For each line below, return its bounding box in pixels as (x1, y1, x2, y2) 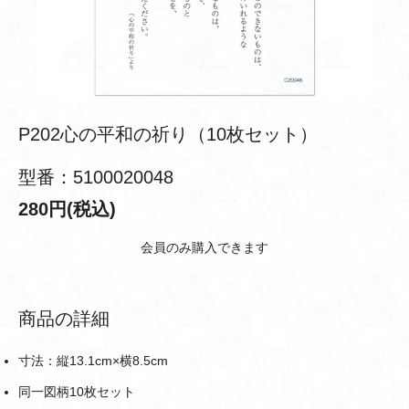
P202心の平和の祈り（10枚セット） (18, 124, 318, 144)
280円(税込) (18, 199, 116, 219)
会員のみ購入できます (141, 240, 268, 255)
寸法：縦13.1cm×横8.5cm (18, 353, 168, 368)
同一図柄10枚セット (18, 384, 135, 399)
